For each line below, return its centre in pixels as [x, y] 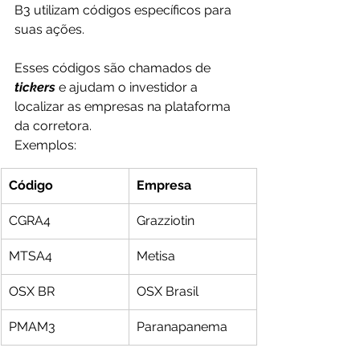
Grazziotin [166, 221]
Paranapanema [182, 327]
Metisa [156, 256]
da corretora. [53, 126]
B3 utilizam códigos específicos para [125, 10]
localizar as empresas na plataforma [124, 107]
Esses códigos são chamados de [114, 68]
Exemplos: [45, 145]
